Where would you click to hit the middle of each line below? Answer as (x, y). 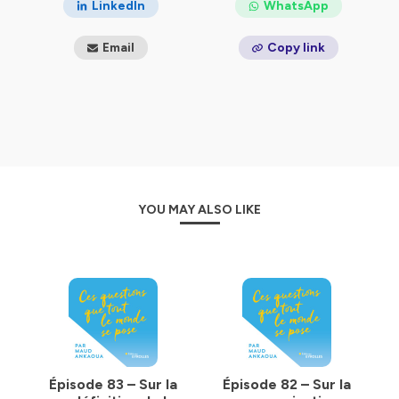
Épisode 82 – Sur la (286, 384)
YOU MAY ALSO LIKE (199, 210)
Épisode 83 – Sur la (113, 384)
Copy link (296, 48)
